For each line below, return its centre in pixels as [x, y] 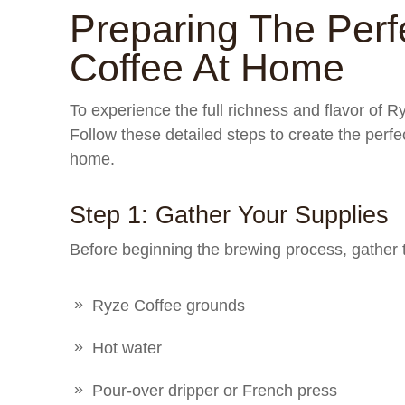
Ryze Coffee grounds [169, 306]
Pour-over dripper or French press [215, 391]
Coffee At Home [207, 68]
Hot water [127, 348]
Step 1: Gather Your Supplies [229, 215]
